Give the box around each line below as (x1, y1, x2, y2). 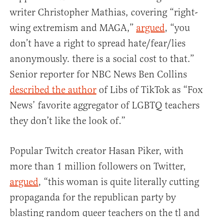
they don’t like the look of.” (10, 115, 125, 127)
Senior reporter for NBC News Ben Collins (10, 68, 187, 81)
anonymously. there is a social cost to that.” (10, 53, 194, 65)
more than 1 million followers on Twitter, (10, 160, 186, 173)
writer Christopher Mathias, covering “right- (10, 6, 198, 19)
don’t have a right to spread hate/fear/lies (10, 37, 186, 50)
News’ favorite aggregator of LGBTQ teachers (10, 99, 200, 112)
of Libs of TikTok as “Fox (96, 84, 203, 96)
